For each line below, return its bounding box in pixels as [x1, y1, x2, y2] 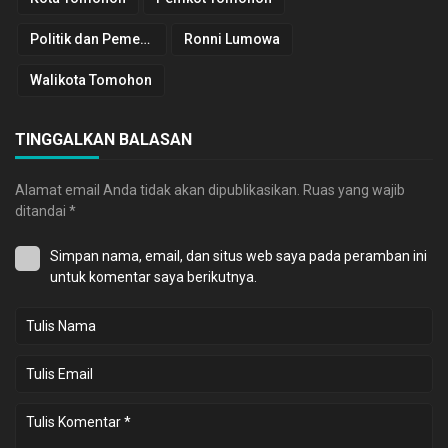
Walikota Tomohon [30, 71, 152, 88]
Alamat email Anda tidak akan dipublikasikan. [15, 181, 300, 198]
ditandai [15, 202, 69, 219]
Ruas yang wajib [303, 181, 405, 198]
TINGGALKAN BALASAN [15, 129, 192, 149]
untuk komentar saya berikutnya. [50, 268, 257, 285]
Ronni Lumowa [184, 30, 280, 47]
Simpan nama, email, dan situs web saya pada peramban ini [50, 247, 427, 264]
